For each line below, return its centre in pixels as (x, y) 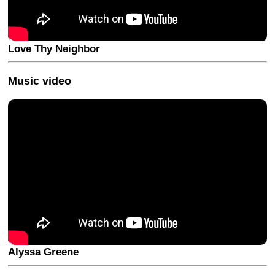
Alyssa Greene (43, 252)
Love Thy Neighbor (54, 48)
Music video (40, 81)
